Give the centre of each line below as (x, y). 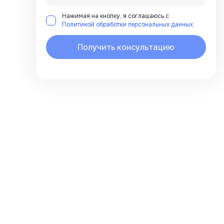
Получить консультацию (126, 47)
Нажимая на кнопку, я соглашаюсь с (115, 16)
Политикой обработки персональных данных (127, 24)
